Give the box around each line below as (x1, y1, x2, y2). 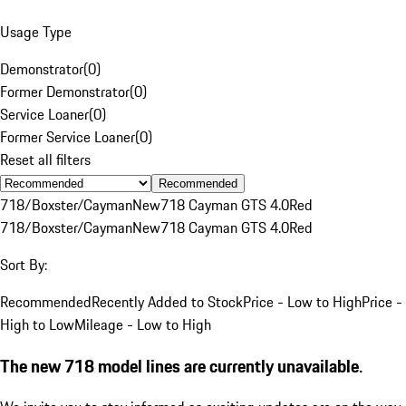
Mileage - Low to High (74, 313, 211, 335)
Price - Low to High (243, 290, 362, 313)
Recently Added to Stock (92, 290, 243, 313)
